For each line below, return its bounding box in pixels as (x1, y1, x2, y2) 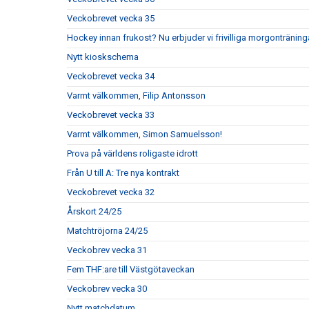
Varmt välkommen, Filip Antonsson (67, 90, 206, 101)
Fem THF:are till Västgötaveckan (67, 264, 195, 275)
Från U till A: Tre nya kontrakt (67, 168, 179, 179)
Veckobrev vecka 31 (67, 245, 147, 256)
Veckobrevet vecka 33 (67, 110, 154, 121)
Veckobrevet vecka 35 (67, 13, 154, 24)
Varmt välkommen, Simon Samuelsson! (67, 129, 222, 140)
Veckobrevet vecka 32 (67, 187, 154, 198)
